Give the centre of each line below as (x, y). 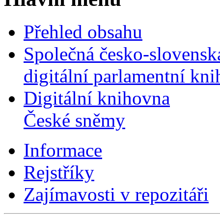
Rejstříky (59, 172)
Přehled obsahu (83, 32)
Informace (63, 150)
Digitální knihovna (97, 98)
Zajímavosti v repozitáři (116, 194)
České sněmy (74, 120)
